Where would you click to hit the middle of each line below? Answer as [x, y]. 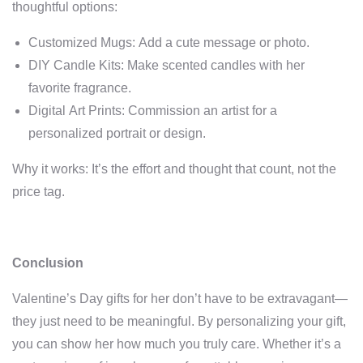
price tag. [38, 192]
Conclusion [48, 263]
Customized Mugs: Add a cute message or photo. [169, 43]
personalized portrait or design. [117, 133]
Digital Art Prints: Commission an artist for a [153, 111]
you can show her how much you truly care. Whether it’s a [177, 344]
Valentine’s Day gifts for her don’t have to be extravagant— [180, 299]
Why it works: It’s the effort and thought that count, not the [174, 169]
